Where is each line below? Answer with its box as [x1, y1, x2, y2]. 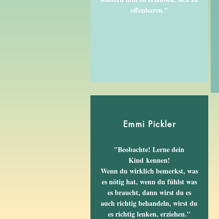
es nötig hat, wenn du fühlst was [101, 176, 197, 187]
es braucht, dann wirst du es [107, 187, 191, 197]
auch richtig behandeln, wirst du [101, 198, 197, 208]
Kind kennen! [128, 155, 170, 165]
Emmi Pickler [123, 119, 176, 130]
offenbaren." [130, 5, 168, 15]
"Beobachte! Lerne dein [114, 144, 184, 154]
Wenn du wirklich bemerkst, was [100, 166, 198, 176]
